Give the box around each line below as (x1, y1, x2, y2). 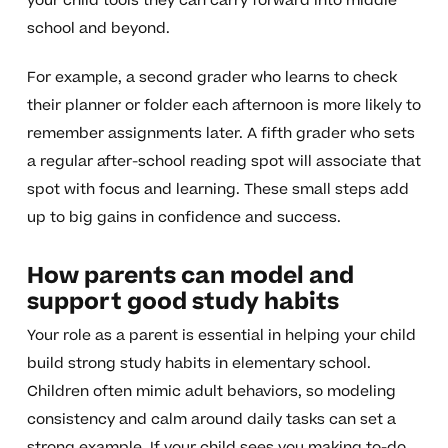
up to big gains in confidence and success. (26, 207, 341, 229)
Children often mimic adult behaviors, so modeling (26, 381, 396, 403)
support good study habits (26, 286, 339, 319)
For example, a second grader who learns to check (26, 67, 397, 89)
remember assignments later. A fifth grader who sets (26, 123, 415, 145)
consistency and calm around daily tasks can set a (26, 409, 396, 431)
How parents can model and (26, 260, 354, 293)
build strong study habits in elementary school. (26, 353, 371, 375)
